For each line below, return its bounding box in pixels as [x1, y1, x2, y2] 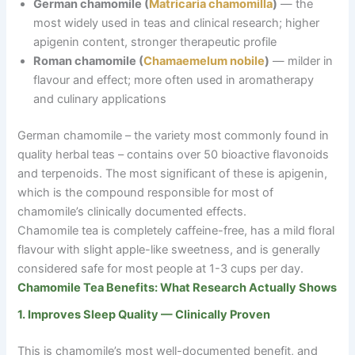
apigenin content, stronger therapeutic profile [33, 34, 277, 49]
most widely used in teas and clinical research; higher [33, 15, 320, 30]
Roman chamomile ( [33, 53, 144, 68]
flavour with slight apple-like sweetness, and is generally [17, 242, 321, 257]
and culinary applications [33, 91, 167, 106]
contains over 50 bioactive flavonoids [124, 147, 330, 162]
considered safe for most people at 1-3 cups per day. [17, 261, 304, 276]
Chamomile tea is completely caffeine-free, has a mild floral [17, 223, 335, 238]
